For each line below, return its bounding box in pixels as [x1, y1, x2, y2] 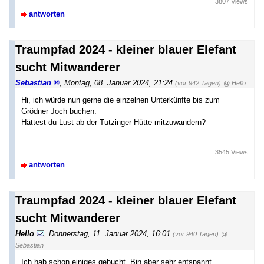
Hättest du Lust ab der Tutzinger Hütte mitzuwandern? [21, 118, 206, 127]
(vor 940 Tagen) [173, 230, 219, 238]
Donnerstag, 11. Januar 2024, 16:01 [49, 229, 170, 239]
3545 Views [215, 148, 248, 156]
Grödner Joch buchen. [21, 107, 97, 116]
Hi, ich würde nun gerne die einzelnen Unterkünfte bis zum [21, 95, 220, 105]
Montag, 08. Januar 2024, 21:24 [64, 78, 173, 88]
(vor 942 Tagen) [175, 80, 221, 87]
